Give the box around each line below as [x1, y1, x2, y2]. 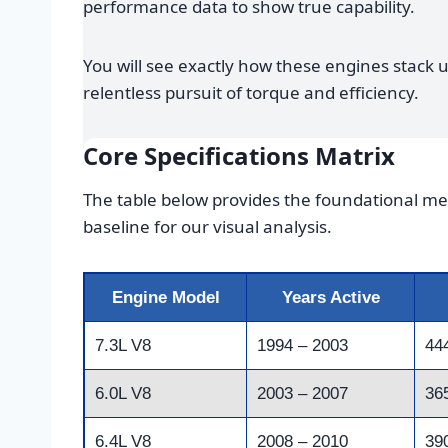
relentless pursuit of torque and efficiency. [83, 81, 419, 105]
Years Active [281, 288, 380, 308]
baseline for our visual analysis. [83, 215, 332, 239]
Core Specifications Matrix [83, 139, 395, 173]
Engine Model [111, 288, 220, 308]
